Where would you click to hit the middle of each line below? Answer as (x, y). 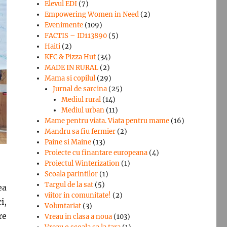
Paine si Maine (68, 142)
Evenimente (64, 25)
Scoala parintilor (71, 174)
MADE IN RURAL (72, 67)
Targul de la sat (69, 184)
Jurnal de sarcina (80, 89)
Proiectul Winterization (82, 163)
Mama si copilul (70, 78)
